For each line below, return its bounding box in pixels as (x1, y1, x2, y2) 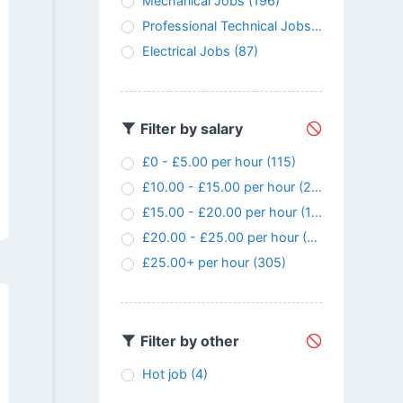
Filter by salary (136, 120, 243, 139)
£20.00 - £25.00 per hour (141, 229, 299, 246)
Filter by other (136, 331, 239, 350)
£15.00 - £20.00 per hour (141, 204, 297, 220)
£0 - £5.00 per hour (141, 154, 263, 170)
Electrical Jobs (141, 42, 230, 58)
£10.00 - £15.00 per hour (141, 179, 295, 195)
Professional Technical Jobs (141, 17, 311, 33)
